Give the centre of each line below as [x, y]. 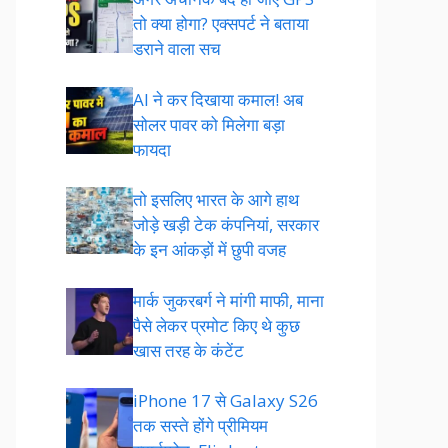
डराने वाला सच [177, 48]
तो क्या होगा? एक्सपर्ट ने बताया [221, 23]
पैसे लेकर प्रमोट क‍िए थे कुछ [216, 325]
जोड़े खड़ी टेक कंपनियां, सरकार [226, 224]
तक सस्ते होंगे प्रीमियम [200, 425]
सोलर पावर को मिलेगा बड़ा [209, 124]
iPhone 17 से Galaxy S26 [225, 400]
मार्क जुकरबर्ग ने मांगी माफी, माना [228, 300]
